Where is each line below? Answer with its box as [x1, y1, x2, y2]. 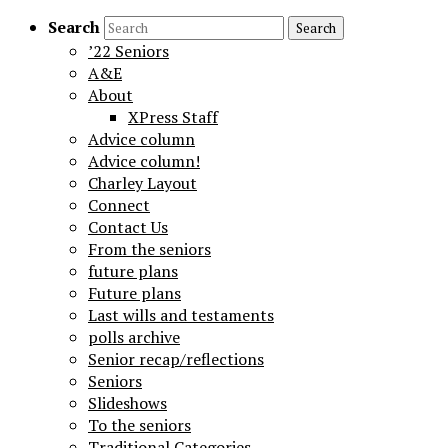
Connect [88, 194, 150, 216]
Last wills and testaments [88, 304, 274, 326]
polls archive [88, 326, 180, 348]
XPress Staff [128, 106, 218, 128]
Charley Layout [88, 172, 197, 194]
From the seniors [88, 238, 211, 260]
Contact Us [88, 216, 168, 238]
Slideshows [88, 392, 167, 414]
